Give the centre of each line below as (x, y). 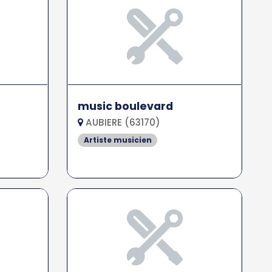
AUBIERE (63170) (122, 122)
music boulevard (126, 106)
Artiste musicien (117, 140)
